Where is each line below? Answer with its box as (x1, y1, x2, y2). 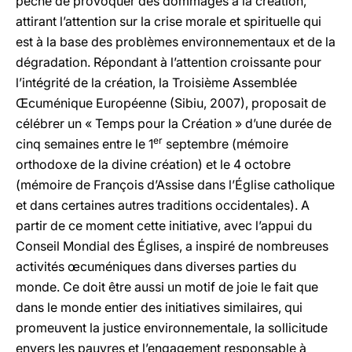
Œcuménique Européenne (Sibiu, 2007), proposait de (16, 95, 326, 111)
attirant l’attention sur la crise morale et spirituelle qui (16, 13, 321, 29)
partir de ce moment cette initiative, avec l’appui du (16, 218, 312, 233)
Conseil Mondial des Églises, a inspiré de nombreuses (16, 238, 328, 254)
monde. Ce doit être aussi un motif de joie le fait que (16, 279, 318, 295)
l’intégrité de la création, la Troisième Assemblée (16, 75, 297, 90)
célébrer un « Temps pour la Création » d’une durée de (16, 115, 332, 131)
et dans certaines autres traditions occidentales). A (16, 197, 310, 213)
